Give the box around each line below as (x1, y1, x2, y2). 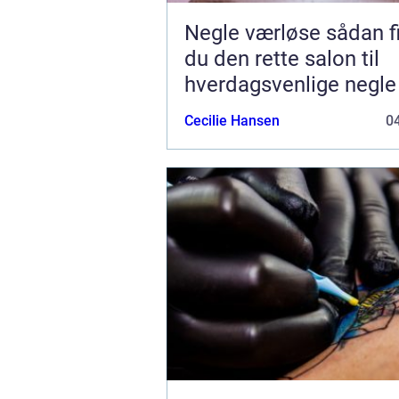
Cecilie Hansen (184, 111, 280, 129)
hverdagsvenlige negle (184, 71, 396, 97)
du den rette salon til (184, 45, 379, 71)
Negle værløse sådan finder (184, 20, 326, 45)
